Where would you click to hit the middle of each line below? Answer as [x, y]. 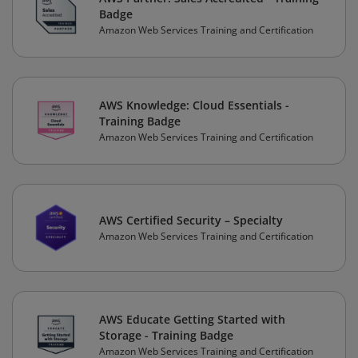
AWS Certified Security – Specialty [191, 221]
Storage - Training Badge [166, 336]
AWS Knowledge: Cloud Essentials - [194, 105]
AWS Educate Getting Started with [192, 320]
